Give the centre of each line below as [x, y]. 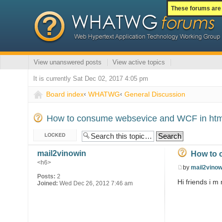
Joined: [48, 183]
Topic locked [52, 133]
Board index [65, 94]
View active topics [139, 62]
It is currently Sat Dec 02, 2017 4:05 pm [91, 79]
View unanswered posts [68, 62]
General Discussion [155, 94]
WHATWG [104, 94]
